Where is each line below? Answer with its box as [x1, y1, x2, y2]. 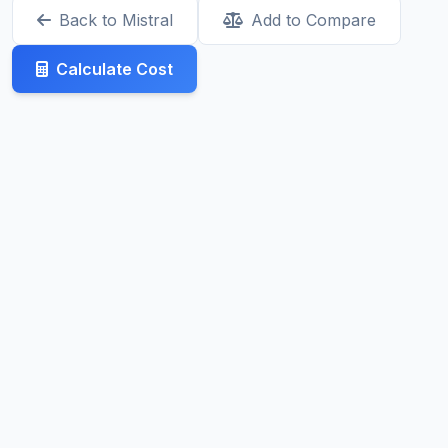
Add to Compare [251, 10, 376, 31]
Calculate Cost [56, 59, 173, 80]
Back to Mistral [59, 10, 173, 31]
